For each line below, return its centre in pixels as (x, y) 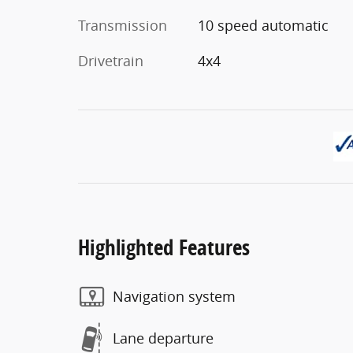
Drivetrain (111, 60)
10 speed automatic (263, 25)
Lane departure (163, 338)
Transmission (123, 25)
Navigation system (174, 297)
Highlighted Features (164, 247)
